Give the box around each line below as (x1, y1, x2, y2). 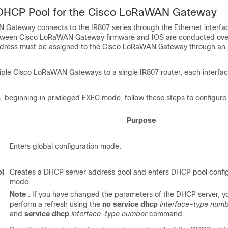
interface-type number (71, 210, 149, 218)
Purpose (127, 116, 156, 124)
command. (149, 210, 184, 218)
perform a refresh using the (10, 200, 102, 208)
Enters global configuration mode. (10, 142, 121, 150)
